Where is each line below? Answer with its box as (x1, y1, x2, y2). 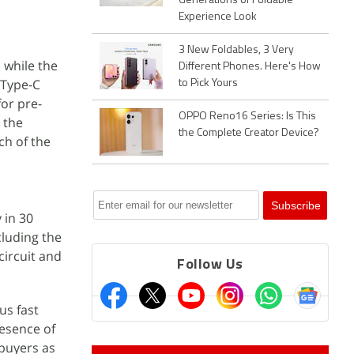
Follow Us (177, 258, 243, 273)
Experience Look (179, 11, 257, 23)
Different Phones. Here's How (179, 61, 321, 73)
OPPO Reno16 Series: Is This (179, 111, 316, 122)
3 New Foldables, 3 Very (179, 44, 294, 56)
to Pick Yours (179, 77, 238, 89)
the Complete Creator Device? (179, 127, 319, 139)
